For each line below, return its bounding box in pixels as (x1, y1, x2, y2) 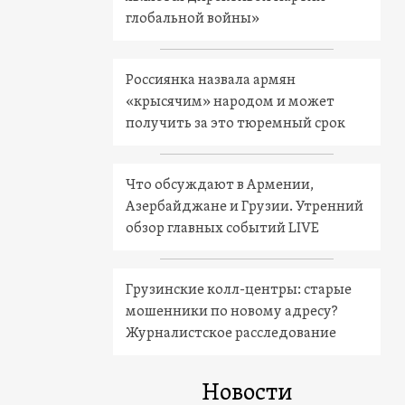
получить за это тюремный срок (125, 115, 345, 134)
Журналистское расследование (125, 325, 336, 344)
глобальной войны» (125, 10, 259, 29)
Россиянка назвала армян (125, 71, 296, 90)
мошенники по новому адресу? (125, 303, 338, 322)
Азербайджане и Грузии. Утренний (125, 198, 363, 217)
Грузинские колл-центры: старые (125, 281, 352, 300)
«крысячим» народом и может (125, 93, 334, 112)
